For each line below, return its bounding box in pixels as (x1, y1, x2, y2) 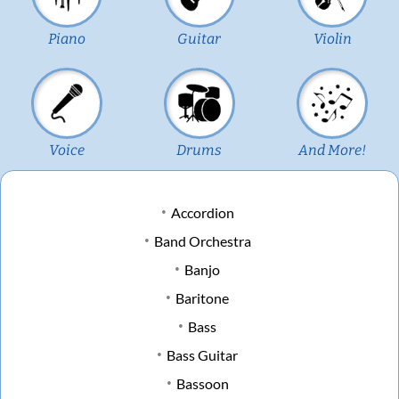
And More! (298, 141, 367, 159)
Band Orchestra (153, 232, 251, 249)
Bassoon (175, 374, 229, 392)
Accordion (170, 203, 234, 221)
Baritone (175, 289, 229, 306)
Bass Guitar (167, 346, 238, 363)
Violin (313, 29, 352, 47)
